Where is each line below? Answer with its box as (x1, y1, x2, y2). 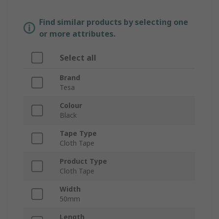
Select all (60, 52, 96, 64)
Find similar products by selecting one (39, 17, 188, 28)
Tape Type (60, 129, 97, 138)
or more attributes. (39, 28, 115, 40)
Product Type (60, 156, 107, 166)
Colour (60, 101, 82, 110)
